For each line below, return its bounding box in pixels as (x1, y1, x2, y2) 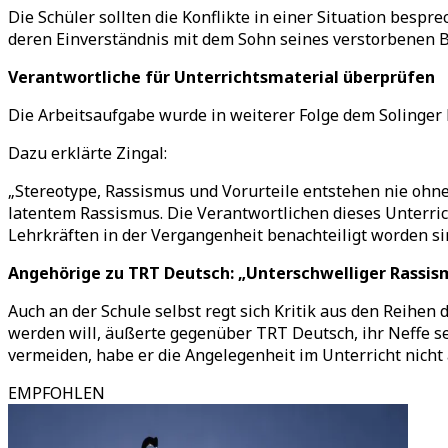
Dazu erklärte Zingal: (8, 142, 167, 164)
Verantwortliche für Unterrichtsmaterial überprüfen (8, 66, 435, 88)
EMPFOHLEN (8, 382, 105, 404)
